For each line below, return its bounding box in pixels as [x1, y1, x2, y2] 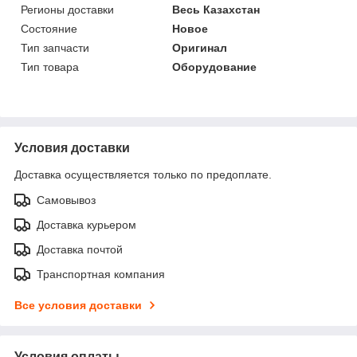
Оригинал [172, 41, 228, 55]
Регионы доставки [21, 3, 114, 17]
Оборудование [172, 61, 257, 74]
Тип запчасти [21, 41, 89, 55]
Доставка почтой [37, 243, 123, 257]
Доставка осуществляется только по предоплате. [14, 168, 272, 182]
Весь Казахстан [172, 3, 261, 17]
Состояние [21, 22, 77, 36]
